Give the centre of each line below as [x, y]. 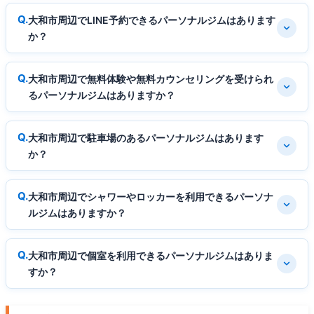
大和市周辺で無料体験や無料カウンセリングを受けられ [151, 78]
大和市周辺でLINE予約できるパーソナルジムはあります [152, 20]
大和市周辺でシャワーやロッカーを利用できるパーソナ [151, 196]
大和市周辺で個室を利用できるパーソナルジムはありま [151, 255]
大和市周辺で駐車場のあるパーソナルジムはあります [146, 137]
